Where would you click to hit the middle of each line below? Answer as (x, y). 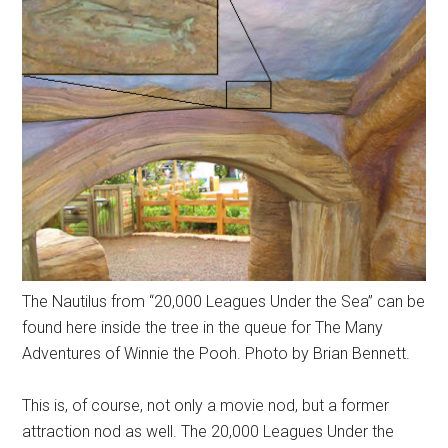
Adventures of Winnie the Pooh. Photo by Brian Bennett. (216, 354)
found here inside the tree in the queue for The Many (203, 328)
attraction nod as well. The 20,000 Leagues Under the (208, 432)
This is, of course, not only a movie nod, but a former (206, 406)
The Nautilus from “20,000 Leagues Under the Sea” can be (224, 302)
